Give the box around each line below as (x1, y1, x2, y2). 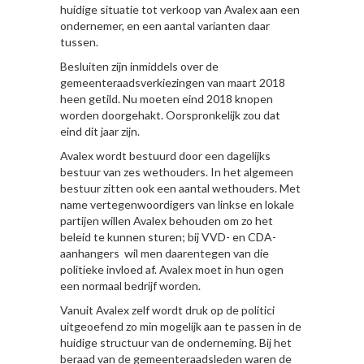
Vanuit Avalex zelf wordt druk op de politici (60, 302, 275, 317)
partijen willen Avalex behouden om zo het (60, 213, 273, 227)
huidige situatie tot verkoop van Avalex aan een (60, 2, 300, 16)
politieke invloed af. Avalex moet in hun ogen (60, 262, 284, 276)
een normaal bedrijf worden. (60, 278, 201, 292)
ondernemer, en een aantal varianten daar (60, 18, 270, 32)
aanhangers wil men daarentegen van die (60, 245, 269, 260)
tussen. (60, 34, 98, 49)
